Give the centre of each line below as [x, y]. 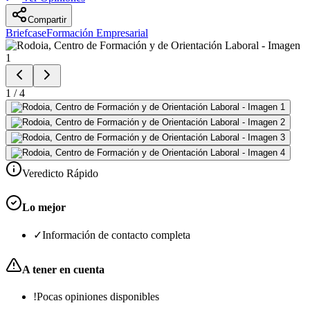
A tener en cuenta [63, 269]
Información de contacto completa [116, 235]
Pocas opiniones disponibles [98, 296]
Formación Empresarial [97, 33]
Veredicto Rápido [60, 173]
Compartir [47, 19]
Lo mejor [44, 208]
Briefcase [26, 33]
